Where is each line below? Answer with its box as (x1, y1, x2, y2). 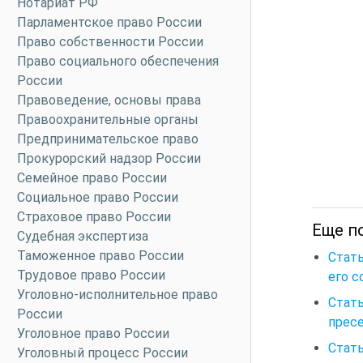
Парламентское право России (17, 15, 202, 30)
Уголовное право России (17, 326, 169, 341)
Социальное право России (17, 190, 178, 205)
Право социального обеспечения (17, 53, 219, 69)
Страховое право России (17, 209, 171, 224)
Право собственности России (17, 34, 203, 49)
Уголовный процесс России (17, 345, 188, 361)
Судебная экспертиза (17, 228, 148, 244)
